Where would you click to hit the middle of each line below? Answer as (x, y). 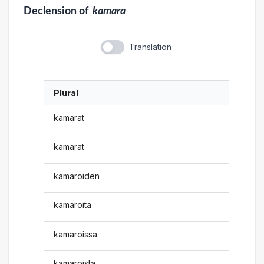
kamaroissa (76, 234)
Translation (150, 47)
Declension (50, 11)
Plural (66, 93)
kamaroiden (77, 176)
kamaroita (73, 205)
